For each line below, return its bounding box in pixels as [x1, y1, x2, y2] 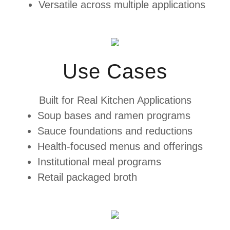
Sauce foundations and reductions [37, 125, 196, 137]
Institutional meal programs [37, 156, 164, 167]
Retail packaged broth [37, 171, 137, 183]
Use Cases [63, 60, 167, 83]
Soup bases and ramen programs [37, 110, 194, 121]
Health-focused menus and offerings [37, 141, 206, 152]
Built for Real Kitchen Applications [39, 94, 191, 106]
